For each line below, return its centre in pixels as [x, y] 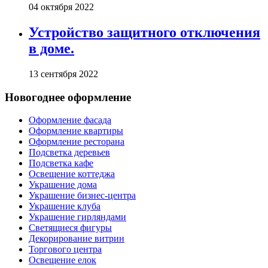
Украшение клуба [65, 206]
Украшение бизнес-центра [82, 196]
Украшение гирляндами [77, 217]
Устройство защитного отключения [144, 32]
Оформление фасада [70, 120]
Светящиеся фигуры [70, 228]
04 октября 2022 [61, 7]
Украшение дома [63, 185]
